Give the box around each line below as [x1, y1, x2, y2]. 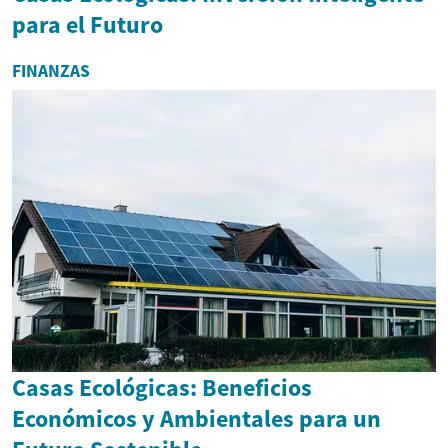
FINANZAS [12, 59, 90, 82]
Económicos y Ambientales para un [12, 403, 381, 435]
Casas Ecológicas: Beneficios [12, 372, 312, 404]
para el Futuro [12, 8, 163, 40]
